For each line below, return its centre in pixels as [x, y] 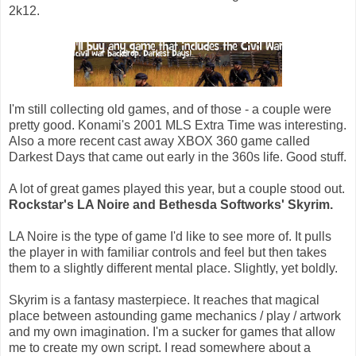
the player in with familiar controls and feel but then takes [168, 252]
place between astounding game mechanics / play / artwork [175, 315]
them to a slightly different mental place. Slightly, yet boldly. [173, 268]
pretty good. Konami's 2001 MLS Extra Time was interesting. [178, 125]
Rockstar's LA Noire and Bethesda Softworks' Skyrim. [171, 204]
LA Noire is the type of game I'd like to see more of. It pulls [170, 236]
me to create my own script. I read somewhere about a [160, 347]
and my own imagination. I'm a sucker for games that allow [172, 331]
